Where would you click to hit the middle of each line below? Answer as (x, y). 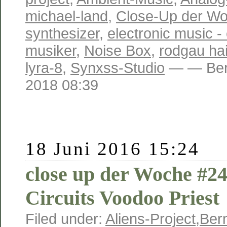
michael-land (67, 16)
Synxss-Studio (118, 68)
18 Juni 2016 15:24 (112, 149)
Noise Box (118, 51)
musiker (51, 51)
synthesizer (62, 33)
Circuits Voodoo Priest (122, 198)
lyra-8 (44, 68)
